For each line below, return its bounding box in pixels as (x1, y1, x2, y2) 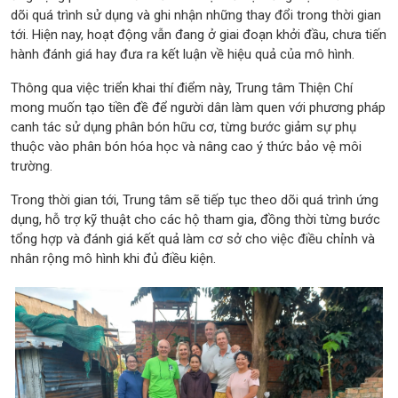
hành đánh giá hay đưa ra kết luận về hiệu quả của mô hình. (11, 45, 354, 62)
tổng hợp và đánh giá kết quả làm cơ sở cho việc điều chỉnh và (11, 230, 375, 247)
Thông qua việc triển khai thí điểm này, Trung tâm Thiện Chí (11, 79, 353, 96)
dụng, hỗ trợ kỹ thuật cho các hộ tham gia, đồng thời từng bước (11, 211, 380, 227)
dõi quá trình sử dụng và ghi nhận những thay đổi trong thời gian (11, 6, 381, 23)
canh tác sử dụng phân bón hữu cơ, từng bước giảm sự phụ (11, 118, 356, 135)
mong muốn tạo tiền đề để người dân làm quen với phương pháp (11, 99, 386, 115)
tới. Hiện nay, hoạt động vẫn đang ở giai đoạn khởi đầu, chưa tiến (11, 26, 386, 43)
